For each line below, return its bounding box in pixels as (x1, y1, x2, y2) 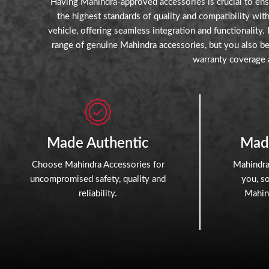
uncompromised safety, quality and (30, 174, 166, 184)
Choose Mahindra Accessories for (31, 160, 165, 169)
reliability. (79, 189, 117, 198)
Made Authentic (47, 136, 149, 151)
